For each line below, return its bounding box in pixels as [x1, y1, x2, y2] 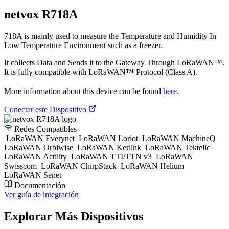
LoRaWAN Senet [4, 170, 61, 179]
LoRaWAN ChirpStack [39, 161, 119, 170]
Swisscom [4, 161, 39, 170]
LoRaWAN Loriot [77, 133, 140, 143]
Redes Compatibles [12, 124, 77, 133]
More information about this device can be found [4, 86, 163, 96]
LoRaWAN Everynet [4, 133, 77, 143]
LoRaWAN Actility [4, 152, 69, 161]
